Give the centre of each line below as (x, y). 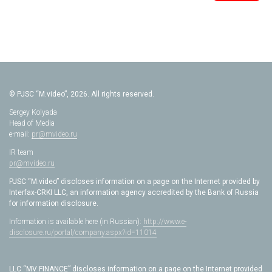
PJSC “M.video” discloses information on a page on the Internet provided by (134, 182)
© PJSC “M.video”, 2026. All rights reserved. (82, 94)
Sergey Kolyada (33, 112)
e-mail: (20, 134)
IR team (21, 152)
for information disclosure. (54, 203)
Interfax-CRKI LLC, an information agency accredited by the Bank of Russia (134, 192)
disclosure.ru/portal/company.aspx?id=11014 (83, 233)
